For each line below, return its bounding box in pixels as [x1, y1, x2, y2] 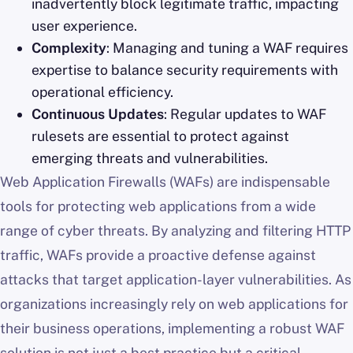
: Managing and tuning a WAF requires [106, 39, 348, 57]
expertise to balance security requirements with [32, 61, 338, 79]
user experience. [32, 17, 137, 35]
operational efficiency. [32, 84, 173, 101]
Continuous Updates [32, 106, 164, 123]
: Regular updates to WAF [164, 106, 326, 123]
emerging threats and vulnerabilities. [32, 150, 268, 167]
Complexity [32, 39, 106, 57]
